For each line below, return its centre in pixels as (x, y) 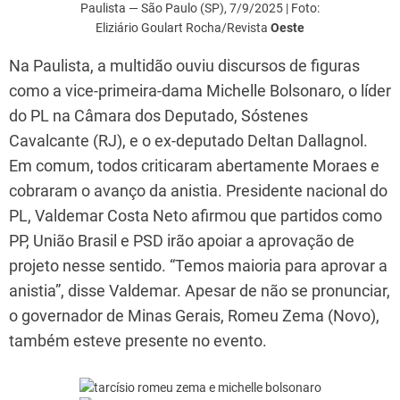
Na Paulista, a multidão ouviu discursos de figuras (184, 65)
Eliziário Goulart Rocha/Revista (183, 27)
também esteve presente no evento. (138, 340)
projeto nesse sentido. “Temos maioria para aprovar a (198, 265)
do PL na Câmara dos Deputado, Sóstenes (158, 115)
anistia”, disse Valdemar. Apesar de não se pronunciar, (200, 290)
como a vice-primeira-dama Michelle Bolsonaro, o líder (200, 90)
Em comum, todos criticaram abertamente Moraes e (194, 165)
